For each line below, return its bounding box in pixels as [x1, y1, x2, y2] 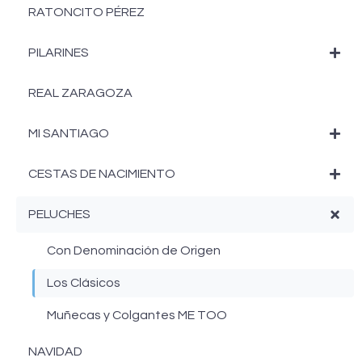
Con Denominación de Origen [47, 243, 221, 257]
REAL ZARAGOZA [28, 86, 133, 99]
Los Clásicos [47, 276, 120, 289]
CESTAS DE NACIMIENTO [28, 166, 175, 180]
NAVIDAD [28, 344, 82, 358]
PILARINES [28, 45, 89, 59]
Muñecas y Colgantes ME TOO [47, 308, 227, 322]
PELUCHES [28, 207, 90, 221]
